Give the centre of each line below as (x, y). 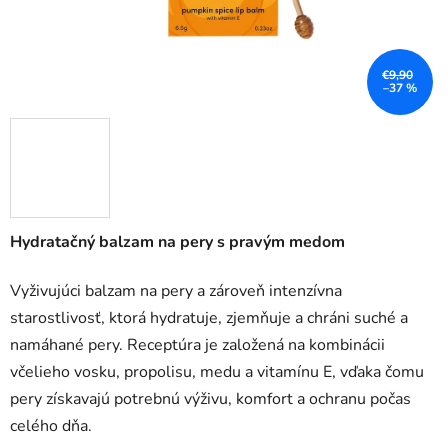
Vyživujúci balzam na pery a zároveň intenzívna (176, 291)
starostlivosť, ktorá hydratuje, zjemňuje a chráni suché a (209, 318)
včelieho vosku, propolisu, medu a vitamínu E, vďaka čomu (217, 372)
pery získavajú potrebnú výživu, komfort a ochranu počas (210, 399)
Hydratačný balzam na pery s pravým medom (177, 242)
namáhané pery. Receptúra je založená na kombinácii (197, 345)
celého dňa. (51, 426)
